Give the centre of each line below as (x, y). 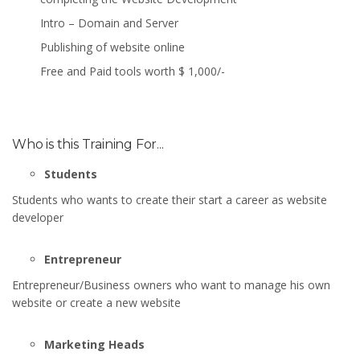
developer (38, 217)
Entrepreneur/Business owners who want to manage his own (171, 284)
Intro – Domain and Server (109, 22)
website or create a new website (96, 302)
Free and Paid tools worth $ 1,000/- (133, 71)
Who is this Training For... (88, 144)
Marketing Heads (94, 344)
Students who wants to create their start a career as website (170, 199)
